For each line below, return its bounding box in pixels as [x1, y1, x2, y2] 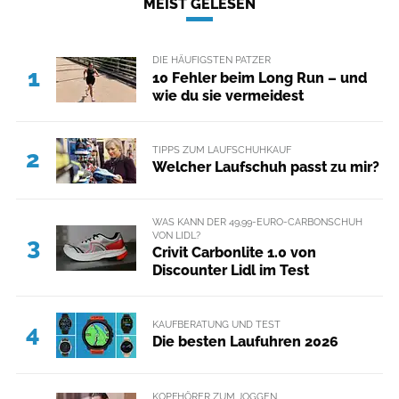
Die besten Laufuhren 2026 [151, 333, 338, 351]
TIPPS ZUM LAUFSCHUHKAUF [151, 142, 291, 156]
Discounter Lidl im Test [151, 261, 309, 279]
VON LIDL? [151, 228, 200, 241]
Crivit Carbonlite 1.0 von [151, 243, 316, 261]
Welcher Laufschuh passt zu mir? [151, 159, 379, 176]
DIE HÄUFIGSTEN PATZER [151, 53, 271, 67]
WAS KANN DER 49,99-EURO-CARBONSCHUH [151, 215, 362, 228]
